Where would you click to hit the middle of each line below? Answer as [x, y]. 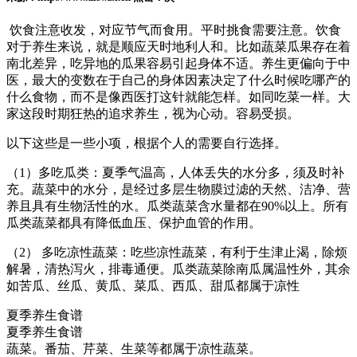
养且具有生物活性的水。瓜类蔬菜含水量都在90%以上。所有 [177, 206]
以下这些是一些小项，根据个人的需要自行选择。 [147, 143]
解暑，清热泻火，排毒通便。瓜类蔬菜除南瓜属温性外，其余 [178, 269]
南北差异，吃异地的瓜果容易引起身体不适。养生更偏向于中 [178, 64]
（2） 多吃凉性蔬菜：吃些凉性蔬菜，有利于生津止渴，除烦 [177, 253]
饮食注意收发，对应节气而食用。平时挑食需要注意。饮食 [174, 30]
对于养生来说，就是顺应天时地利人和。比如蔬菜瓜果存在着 [178, 47]
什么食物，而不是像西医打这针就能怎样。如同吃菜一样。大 [178, 97]
